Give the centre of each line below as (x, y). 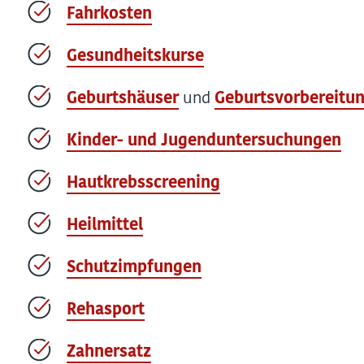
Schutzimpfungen (134, 268)
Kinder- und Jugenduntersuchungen (204, 141)
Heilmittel (105, 226)
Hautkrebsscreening (143, 184)
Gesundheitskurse (135, 57)
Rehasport (106, 310)
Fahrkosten (109, 15)
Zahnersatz (109, 353)
